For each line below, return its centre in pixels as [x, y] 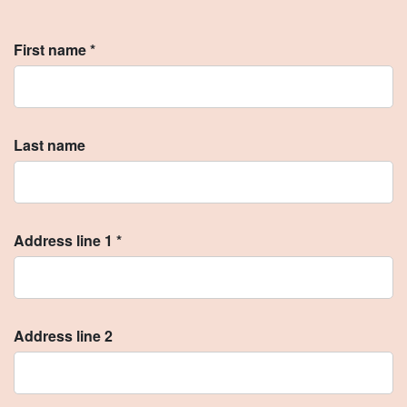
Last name [50, 145]
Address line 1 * [68, 240]
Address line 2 [63, 336]
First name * [55, 50]
